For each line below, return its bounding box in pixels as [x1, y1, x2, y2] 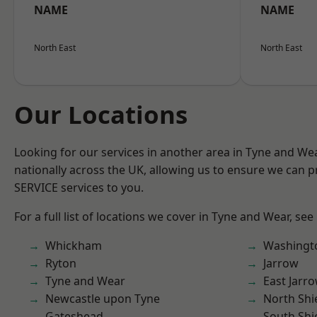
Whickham [45, 238, 102, 253]
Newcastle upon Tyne [45, 291, 160, 306]
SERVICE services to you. [14, 180, 144, 195]
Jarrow [263, 255, 299, 271]
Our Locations [14, 98, 188, 131]
